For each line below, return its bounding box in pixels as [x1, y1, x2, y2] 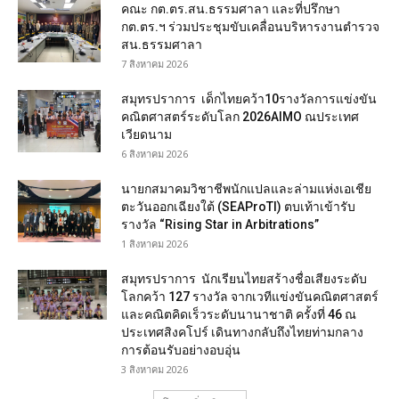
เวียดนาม [121, 127, 172, 142]
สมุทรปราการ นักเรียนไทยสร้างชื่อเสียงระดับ [121, 272, 367, 286]
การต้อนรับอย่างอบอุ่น [121, 343, 240, 357]
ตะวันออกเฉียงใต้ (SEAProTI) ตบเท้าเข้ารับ [121, 199, 355, 214]
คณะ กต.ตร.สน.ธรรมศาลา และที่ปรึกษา [121, 2, 340, 16]
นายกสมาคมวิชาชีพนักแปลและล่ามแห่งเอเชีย [121, 182, 371, 196]
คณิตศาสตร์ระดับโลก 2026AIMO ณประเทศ [121, 110, 359, 124]
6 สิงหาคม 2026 [121, 147, 188, 160]
